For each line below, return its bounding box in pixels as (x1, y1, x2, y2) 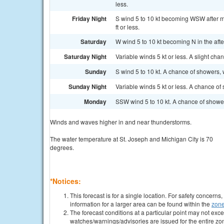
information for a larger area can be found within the (70, 199, 211, 208)
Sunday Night (68, 82, 106, 91)
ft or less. (115, 22, 139, 31)
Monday (84, 97, 106, 106)
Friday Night (72, 14, 106, 23)
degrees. (50, 143, 74, 151)
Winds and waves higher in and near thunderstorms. (50, 117, 191, 126)
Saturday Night (64, 52, 106, 61)
